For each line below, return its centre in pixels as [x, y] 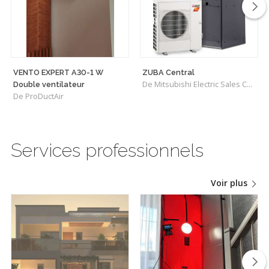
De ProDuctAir [38, 96]
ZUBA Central [168, 72]
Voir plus [230, 183]
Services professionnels [107, 150]
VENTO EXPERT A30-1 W [58, 72]
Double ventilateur [49, 84]
